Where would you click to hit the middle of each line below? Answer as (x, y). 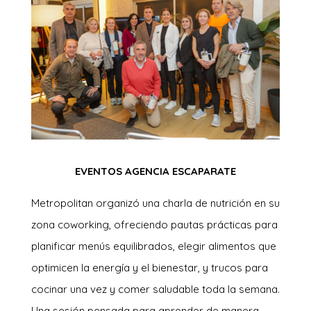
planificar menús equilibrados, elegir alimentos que (153, 246)
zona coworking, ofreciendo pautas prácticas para (154, 224)
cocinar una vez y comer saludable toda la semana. (155, 289)
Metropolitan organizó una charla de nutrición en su (155, 203)
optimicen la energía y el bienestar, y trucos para (149, 267)
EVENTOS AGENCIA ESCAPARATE (155, 171)
